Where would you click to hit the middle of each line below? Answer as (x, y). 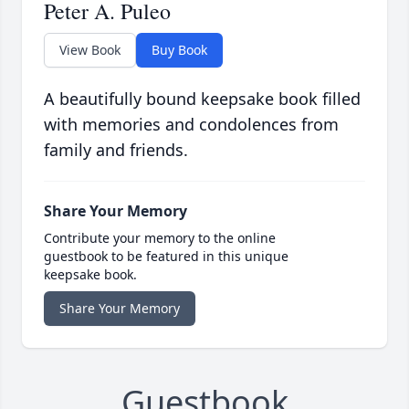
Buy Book (179, 50)
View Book (90, 50)
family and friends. (116, 150)
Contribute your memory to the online (160, 238)
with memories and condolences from (191, 125)
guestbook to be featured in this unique (166, 257)
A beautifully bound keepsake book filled (202, 99)
